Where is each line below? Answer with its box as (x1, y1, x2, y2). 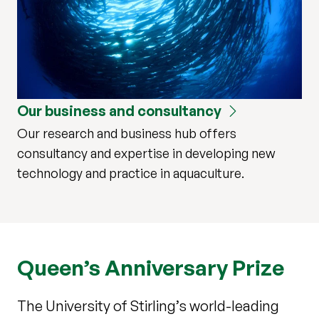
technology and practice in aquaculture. (17, 164, 244, 181)
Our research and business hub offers (17, 125, 236, 141)
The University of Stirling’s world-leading (17, 296, 279, 315)
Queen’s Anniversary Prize (17, 253, 284, 281)
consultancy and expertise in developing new (17, 145, 276, 161)
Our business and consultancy (17, 101, 221, 120)
